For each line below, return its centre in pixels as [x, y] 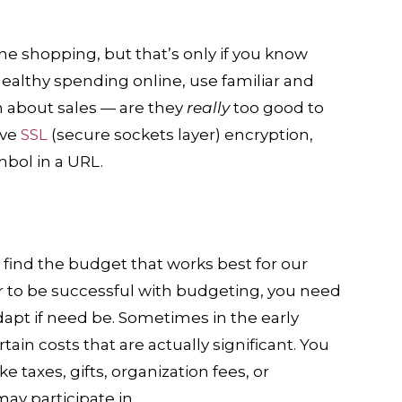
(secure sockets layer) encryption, [180, 135]
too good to [276, 108]
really [206, 108]
